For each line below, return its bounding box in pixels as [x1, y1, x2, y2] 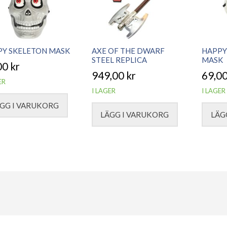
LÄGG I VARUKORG [100, 109, 169, 119]
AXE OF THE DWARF [92, 46, 165, 55]
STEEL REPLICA [92, 55, 147, 64]
